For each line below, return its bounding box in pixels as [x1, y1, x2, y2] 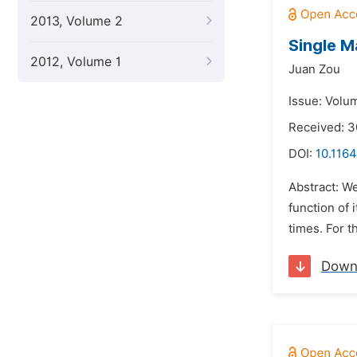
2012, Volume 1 [30, 54, 121, 69]
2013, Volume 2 [30, 14, 123, 29]
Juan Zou [288, 62, 340, 76]
